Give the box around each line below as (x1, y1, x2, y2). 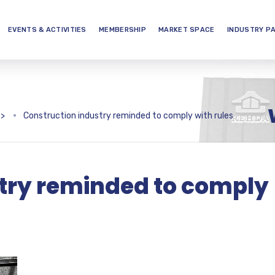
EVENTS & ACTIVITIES (8, 26, 87, 34)
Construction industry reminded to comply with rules (23, 110, 233, 121)
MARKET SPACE (158, 26, 215, 34)
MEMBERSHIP (99, 26, 146, 34)
